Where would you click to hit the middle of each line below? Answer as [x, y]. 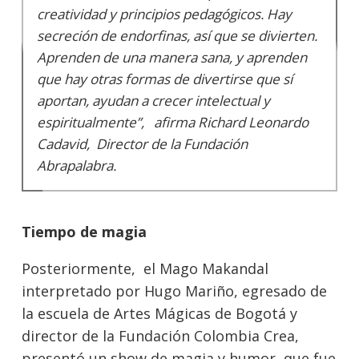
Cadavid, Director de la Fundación [143, 144]
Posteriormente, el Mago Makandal [145, 269]
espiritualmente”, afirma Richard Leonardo [173, 123]
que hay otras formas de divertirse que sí [165, 79]
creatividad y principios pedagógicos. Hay [165, 14]
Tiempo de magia [84, 232]
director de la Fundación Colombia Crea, [162, 336]
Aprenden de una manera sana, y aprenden [172, 58]
